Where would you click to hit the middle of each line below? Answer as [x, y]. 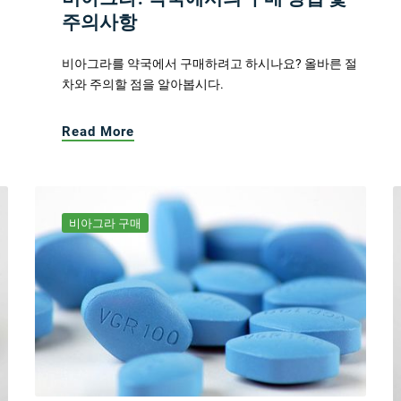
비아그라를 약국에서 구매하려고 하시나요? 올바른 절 [209, 64]
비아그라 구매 [105, 224]
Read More [98, 132]
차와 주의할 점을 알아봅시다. [143, 85]
